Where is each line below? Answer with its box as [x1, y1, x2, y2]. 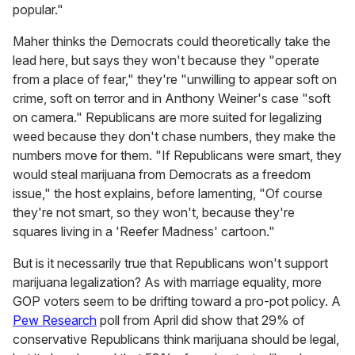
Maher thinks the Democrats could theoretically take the [13, 33, 330, 50]
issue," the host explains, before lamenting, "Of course [13, 185, 323, 202]
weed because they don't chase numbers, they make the [13, 128, 336, 145]
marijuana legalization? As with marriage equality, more [13, 274, 322, 291]
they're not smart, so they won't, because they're [13, 204, 295, 221]
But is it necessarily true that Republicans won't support [13, 255, 328, 272]
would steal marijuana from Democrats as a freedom [13, 166, 311, 183]
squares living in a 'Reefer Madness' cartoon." [13, 223, 275, 240]
